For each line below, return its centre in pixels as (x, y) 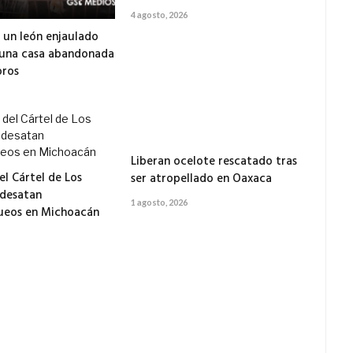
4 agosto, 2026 (160, 15)
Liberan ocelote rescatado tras (214, 162)
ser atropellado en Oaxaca (202, 179)
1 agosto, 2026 (160, 203)
